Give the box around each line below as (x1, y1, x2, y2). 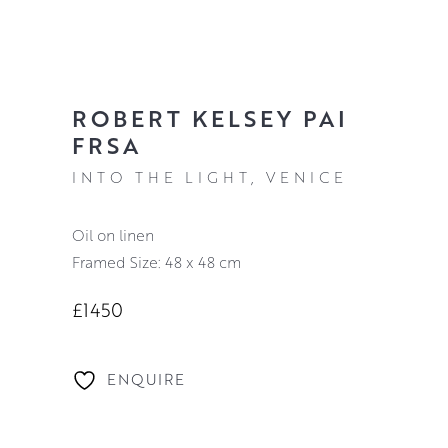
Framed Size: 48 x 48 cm (71, 252, 241, 273)
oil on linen (84, 225, 154, 246)
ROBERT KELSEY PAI (71, 101, 348, 134)
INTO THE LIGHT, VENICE (71, 167, 347, 188)
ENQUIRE (106, 368, 185, 389)
